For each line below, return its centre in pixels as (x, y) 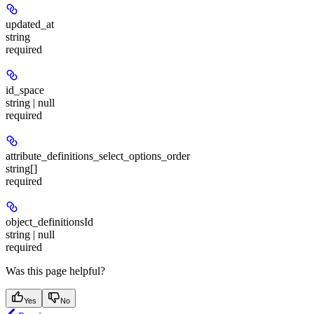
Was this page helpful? (55, 271)
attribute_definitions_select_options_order (98, 156)
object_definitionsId (49, 221)
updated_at (30, 24)
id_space (25, 90)
